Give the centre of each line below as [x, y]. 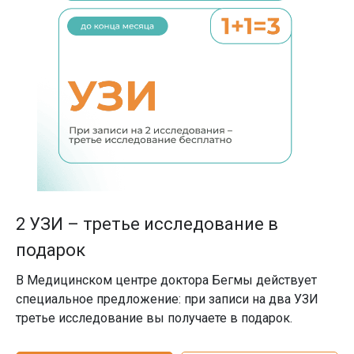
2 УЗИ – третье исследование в [147, 224]
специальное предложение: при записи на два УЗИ [167, 299]
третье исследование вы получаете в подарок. [154, 318]
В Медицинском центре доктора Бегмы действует [166, 280]
